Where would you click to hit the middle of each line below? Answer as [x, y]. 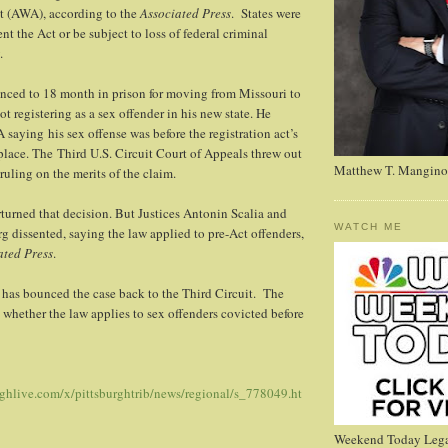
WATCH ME [369, 227]
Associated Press [185, 13]
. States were [266, 13]
